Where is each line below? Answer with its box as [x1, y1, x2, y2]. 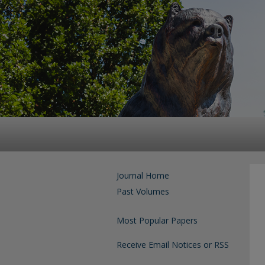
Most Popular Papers [117, 214, 198, 226]
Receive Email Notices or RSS [117, 238, 229, 250]
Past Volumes [117, 186, 169, 197]
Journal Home [117, 170, 169, 181]
